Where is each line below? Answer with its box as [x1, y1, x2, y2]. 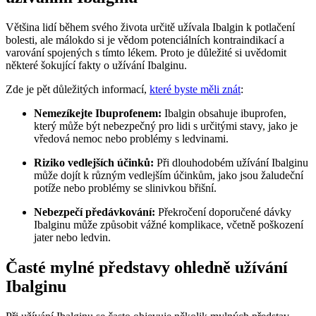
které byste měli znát [150, 83, 241, 96]
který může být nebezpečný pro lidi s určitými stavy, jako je [34, 120, 298, 133]
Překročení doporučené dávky [155, 206, 291, 219]
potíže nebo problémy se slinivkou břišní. [34, 182, 217, 195]
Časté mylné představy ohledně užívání [6, 257, 288, 276]
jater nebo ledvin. [34, 231, 111, 244]
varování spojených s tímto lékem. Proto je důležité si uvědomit [6, 47, 286, 59]
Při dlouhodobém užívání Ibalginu [154, 157, 308, 169]
